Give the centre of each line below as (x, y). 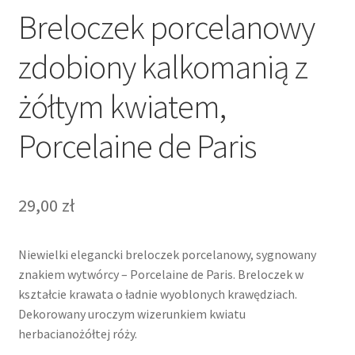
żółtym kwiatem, (122, 106)
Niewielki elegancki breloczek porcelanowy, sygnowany (167, 254)
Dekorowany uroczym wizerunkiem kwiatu (132, 313)
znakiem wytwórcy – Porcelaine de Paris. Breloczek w (160, 274)
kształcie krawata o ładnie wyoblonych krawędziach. (157, 294)
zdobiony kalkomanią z (162, 66)
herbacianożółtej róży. (77, 333)
